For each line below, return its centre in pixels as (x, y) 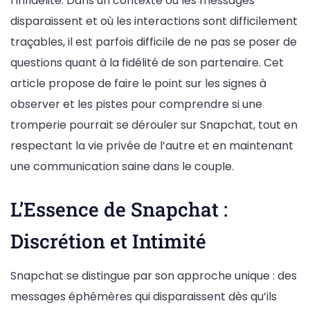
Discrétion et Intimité (108, 241)
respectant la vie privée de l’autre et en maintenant (152, 146)
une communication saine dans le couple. (122, 167)
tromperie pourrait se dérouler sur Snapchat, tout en (154, 125)
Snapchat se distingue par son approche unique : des (154, 276)
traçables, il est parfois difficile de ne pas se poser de (154, 42)
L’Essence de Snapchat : (119, 210)
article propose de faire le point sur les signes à (138, 84)
